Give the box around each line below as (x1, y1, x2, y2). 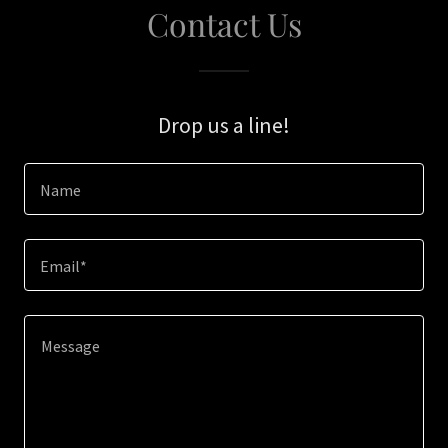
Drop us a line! (158, 111, 290, 139)
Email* (40, 256, 87, 277)
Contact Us (146, 2, 302, 45)
